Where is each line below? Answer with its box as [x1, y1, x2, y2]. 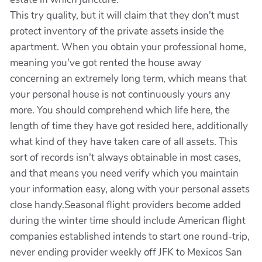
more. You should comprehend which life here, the [10, 104, 230, 117]
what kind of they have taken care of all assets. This [10, 135, 237, 149]
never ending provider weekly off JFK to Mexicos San [10, 246, 242, 259]
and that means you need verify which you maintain [10, 167, 239, 180]
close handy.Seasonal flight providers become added [10, 198, 241, 212]
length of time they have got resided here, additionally [10, 119, 248, 133]
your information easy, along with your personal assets [10, 182, 250, 196]
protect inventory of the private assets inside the [10, 25, 224, 38]
